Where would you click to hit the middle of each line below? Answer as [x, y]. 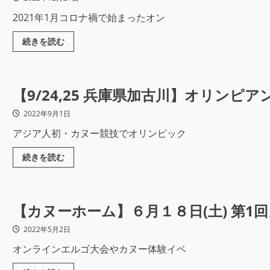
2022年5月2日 [46, 230]
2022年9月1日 [46, 114]
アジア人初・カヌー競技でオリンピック [99, 133]
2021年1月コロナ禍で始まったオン [89, 18]
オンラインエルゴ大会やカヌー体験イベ [99, 249]
